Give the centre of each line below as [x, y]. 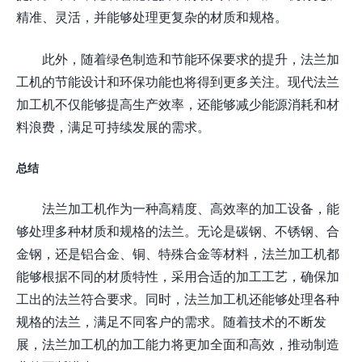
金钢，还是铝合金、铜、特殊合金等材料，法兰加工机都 [178, 253]
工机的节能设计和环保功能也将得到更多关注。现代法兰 [178, 81]
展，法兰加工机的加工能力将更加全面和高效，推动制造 [178, 343]
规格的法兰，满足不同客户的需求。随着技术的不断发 [171, 321]
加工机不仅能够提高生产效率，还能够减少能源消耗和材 [178, 103]
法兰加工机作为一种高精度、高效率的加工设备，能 [191, 208]
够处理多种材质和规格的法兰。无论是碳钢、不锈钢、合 [178, 230]
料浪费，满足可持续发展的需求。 [113, 126]
